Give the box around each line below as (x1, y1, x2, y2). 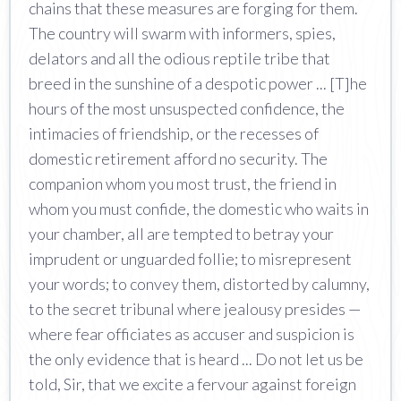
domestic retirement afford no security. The (29, 148, 328, 168)
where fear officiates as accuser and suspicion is (29, 323, 354, 344)
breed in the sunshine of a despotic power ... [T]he (29, 73, 367, 93)
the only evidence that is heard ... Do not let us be (29, 348, 363, 369)
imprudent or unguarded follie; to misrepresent (29, 248, 352, 269)
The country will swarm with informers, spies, (29, 22, 336, 43)
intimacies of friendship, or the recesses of (29, 123, 319, 143)
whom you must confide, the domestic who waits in (29, 198, 369, 218)
